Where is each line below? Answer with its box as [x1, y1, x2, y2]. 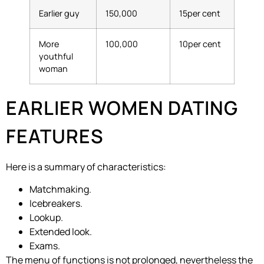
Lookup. [29, 211, 63, 225]
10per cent [179, 38, 221, 49]
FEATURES [6, 123, 104, 149]
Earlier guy [39, 7, 80, 19]
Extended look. [29, 225, 92, 239]
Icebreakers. [29, 197, 82, 210]
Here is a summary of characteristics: [6, 160, 166, 173]
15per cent [179, 7, 220, 19]
